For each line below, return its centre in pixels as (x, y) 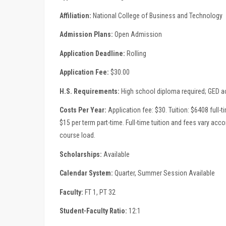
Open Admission (137, 35)
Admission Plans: (86, 35)
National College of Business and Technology (157, 15)
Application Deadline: (92, 53)
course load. (77, 135)
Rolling (136, 53)
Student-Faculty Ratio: (93, 211)
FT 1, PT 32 (99, 192)
